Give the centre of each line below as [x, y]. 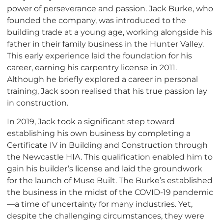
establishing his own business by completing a [99, 133]
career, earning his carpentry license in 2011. [92, 68]
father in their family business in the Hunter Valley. [105, 44]
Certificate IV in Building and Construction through [107, 145]
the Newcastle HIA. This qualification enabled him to [110, 157]
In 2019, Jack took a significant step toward [91, 122]
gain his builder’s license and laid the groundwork [105, 169]
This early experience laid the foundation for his [99, 56]
